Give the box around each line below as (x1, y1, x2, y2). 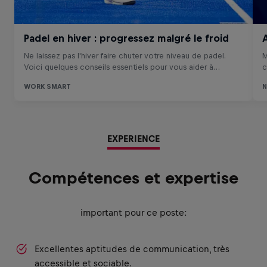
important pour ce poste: (80, 207, 187, 218)
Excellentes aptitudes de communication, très (35, 244, 229, 254)
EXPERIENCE (107, 133, 160, 144)
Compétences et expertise (29, 169, 238, 187)
